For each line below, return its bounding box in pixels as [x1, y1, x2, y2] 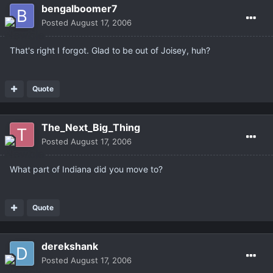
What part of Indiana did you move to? [10, 164, 163, 175]
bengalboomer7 [41, 2, 118, 15]
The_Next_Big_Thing [41, 121, 140, 134]
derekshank [41, 240, 98, 253]
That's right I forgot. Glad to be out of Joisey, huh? [10, 45, 210, 56]
